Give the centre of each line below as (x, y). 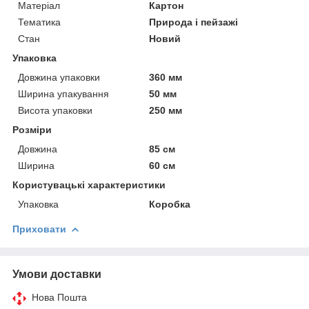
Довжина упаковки (59, 77)
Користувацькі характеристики (89, 185)
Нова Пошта (59, 297)
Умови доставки (57, 274)
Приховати (39, 229)
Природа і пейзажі (194, 22)
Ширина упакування (63, 93)
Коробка (170, 204)
